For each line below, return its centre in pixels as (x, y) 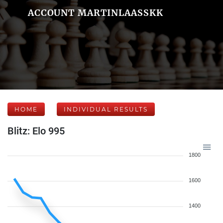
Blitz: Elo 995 (36, 131)
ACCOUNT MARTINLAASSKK (95, 13)
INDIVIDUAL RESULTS (106, 109)
